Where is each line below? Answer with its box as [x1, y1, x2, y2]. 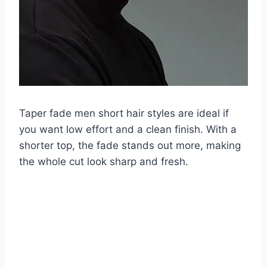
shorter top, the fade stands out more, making [19, 139, 241, 151]
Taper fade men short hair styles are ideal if [19, 107, 229, 119]
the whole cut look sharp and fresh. [19, 155, 188, 167]
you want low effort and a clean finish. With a [19, 123, 237, 135]
